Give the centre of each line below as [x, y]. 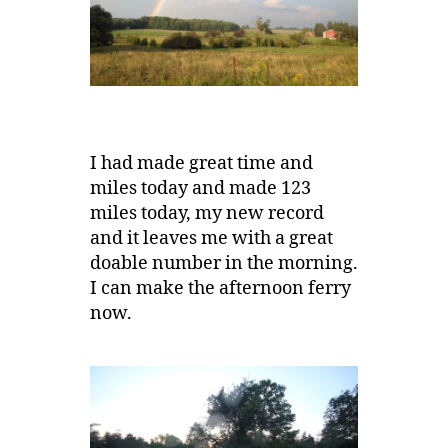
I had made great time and [201, 164]
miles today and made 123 [200, 189]
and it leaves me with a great [211, 239]
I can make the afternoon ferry [220, 289]
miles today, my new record [206, 214]
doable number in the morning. [223, 264]
